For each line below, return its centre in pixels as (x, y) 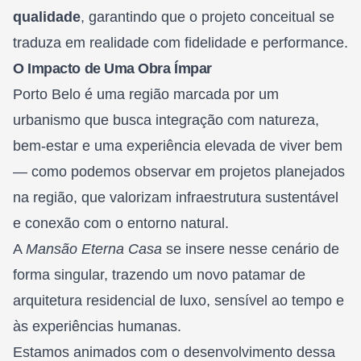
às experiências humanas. (97, 326)
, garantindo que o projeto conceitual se (207, 17)
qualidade (47, 17)
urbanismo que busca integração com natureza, (166, 120)
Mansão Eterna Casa (94, 249)
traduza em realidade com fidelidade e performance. (180, 42)
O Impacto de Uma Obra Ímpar (112, 68)
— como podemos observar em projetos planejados (179, 171)
